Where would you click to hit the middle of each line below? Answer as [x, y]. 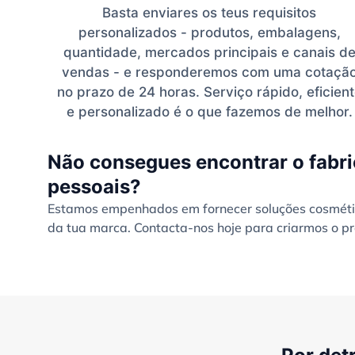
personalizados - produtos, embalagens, [209, 32]
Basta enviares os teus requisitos [209, 12]
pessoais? [94, 186]
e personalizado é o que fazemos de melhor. [209, 111]
